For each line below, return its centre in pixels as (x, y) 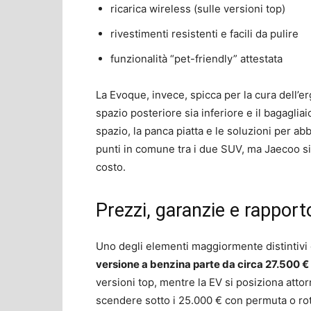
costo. (111, 167)
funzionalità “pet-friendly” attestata (196, 58)
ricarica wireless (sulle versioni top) (198, 8)
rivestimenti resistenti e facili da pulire (204, 33)
